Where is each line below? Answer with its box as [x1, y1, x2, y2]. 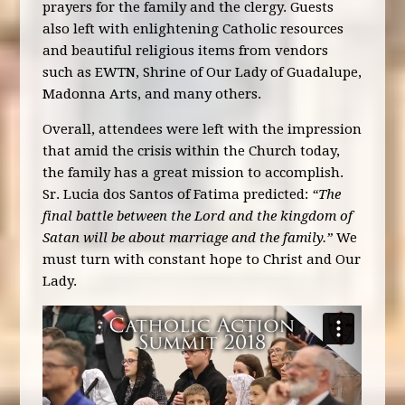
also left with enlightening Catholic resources [42, 21, 344, 38]
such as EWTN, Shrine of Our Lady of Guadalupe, [42, 64, 363, 81]
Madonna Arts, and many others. [42, 86, 262, 103]
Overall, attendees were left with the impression [42, 121, 363, 138]
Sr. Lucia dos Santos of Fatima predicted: [42, 186, 313, 203]
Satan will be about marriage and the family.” [42, 230, 334, 247]
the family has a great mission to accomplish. [42, 165, 344, 182]
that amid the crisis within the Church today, [42, 143, 341, 160]
